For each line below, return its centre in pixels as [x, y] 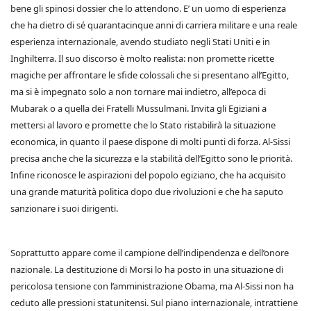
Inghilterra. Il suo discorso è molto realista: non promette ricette [142, 58]
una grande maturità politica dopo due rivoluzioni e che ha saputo [147, 192]
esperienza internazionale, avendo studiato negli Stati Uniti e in [140, 42]
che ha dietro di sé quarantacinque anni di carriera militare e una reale [154, 25]
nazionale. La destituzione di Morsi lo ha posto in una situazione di [147, 269]
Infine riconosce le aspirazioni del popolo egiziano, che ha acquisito [148, 175]
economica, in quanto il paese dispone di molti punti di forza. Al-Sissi [150, 142]
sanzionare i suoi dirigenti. [64, 208]
